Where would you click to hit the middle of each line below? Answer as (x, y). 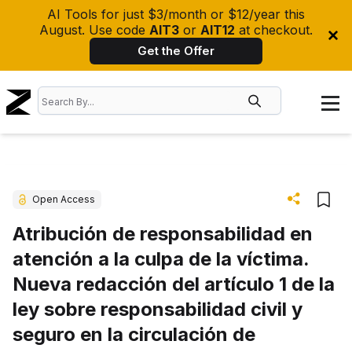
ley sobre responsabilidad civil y (158, 309)
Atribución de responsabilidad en (163, 234)
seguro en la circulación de (134, 334)
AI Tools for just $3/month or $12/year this (176, 14)
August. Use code (94, 30)
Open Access (64, 199)
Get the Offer (176, 51)
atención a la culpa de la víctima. (161, 259)
